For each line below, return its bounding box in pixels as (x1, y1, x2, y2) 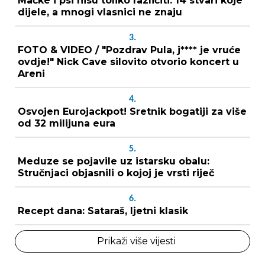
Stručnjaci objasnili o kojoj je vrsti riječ (18, 167, 214, 179)
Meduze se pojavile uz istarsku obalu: (18, 155, 209, 167)
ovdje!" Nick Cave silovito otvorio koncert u (18, 56, 239, 67)
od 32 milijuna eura (18, 117, 115, 129)
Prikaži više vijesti (96, 235, 176, 247)
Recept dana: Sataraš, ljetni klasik (18, 205, 188, 216)
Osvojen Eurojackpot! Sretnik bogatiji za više (18, 105, 247, 117)
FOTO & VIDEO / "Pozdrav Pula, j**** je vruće (18, 44, 241, 56)
